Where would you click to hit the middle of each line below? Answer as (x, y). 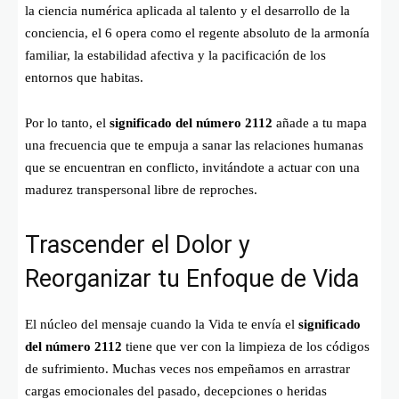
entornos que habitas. (84, 77)
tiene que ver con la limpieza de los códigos (246, 346)
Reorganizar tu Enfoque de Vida (192, 278)
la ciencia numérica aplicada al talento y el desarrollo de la (187, 10)
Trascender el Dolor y (138, 244)
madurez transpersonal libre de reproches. (141, 189)
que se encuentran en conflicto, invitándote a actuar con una (192, 167)
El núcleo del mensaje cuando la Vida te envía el (162, 324)
